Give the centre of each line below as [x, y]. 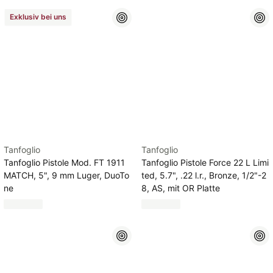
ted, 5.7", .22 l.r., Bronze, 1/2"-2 [204, 175]
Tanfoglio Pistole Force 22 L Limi [205, 162]
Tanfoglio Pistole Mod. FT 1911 [64, 162]
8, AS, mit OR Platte [181, 188]
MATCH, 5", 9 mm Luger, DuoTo [66, 175]
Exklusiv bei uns [38, 17]
